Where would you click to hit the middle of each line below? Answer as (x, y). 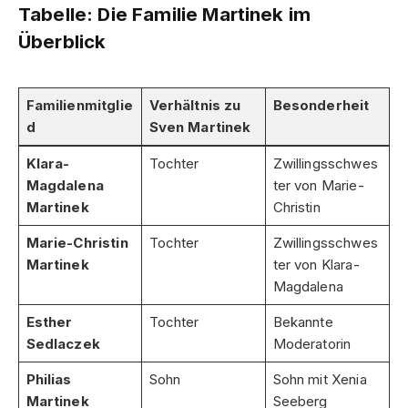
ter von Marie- (318, 185)
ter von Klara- (316, 264)
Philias (49, 379)
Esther (49, 321)
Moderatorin (312, 343)
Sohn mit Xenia (320, 379)
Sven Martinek (200, 127)
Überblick (62, 41)
